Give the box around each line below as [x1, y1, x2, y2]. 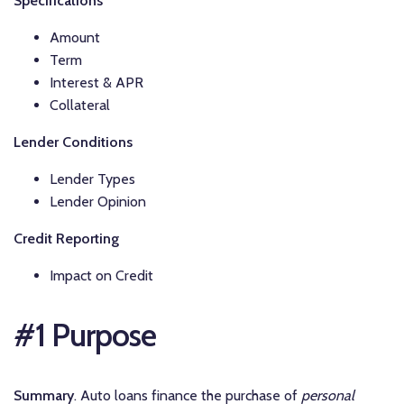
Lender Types [50, 170, 135, 188]
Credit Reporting [14, 229, 119, 247]
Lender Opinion [50, 192, 146, 210]
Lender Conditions [14, 133, 133, 151]
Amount [50, 28, 100, 46]
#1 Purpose [14, 316, 156, 355]
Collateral [50, 96, 110, 114]
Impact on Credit [50, 266, 153, 284]
